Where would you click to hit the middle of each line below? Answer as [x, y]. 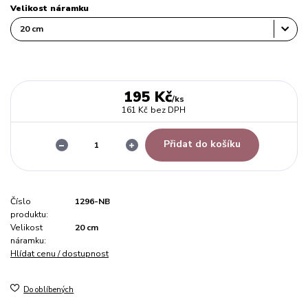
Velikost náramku [49, 9]
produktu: [29, 214]
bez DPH [168, 110]
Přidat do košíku [202, 144]
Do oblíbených [49, 289]
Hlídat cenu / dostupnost [59, 253]
